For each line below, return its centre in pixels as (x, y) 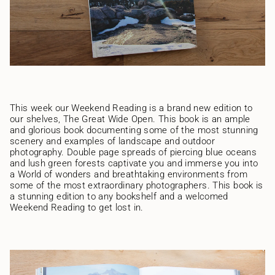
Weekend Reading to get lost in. (77, 208)
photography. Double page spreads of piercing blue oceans (133, 153)
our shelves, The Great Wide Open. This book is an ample (130, 119)
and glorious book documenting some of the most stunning (134, 130)
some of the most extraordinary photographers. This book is (137, 186)
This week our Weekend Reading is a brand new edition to (131, 108)
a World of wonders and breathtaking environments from (129, 175)
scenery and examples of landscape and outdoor (112, 141)
